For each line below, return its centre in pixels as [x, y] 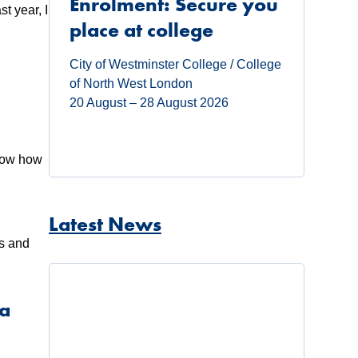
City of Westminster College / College [175, 65]
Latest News [105, 225]
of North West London [131, 84]
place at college [141, 30]
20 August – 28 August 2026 [149, 103]
